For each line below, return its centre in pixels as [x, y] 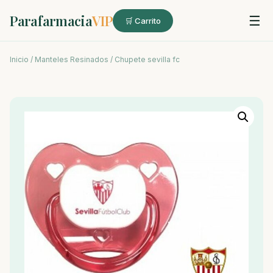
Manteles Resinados [72, 59]
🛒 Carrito [143, 21]
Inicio [19, 59]
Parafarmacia [51, 20]
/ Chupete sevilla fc [144, 59]
